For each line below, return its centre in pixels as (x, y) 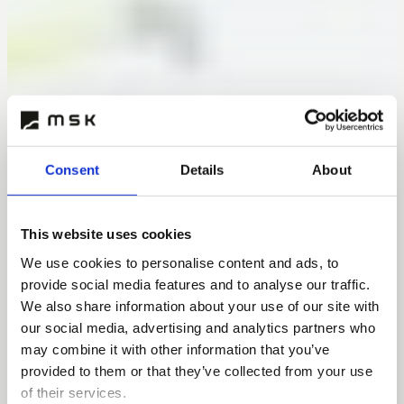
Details (202, 170)
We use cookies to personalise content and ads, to (180, 262)
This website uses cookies (106, 234)
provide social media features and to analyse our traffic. (196, 284)
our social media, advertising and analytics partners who (198, 327)
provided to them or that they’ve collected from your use (197, 371)
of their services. (73, 392)
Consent (72, 170)
